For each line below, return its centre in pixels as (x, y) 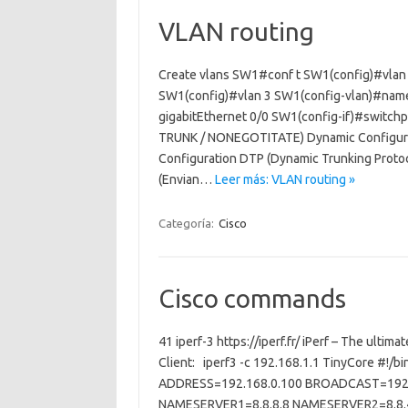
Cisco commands (252, 298)
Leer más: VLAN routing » (285, 179)
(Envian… (186, 179)
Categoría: (187, 223)
